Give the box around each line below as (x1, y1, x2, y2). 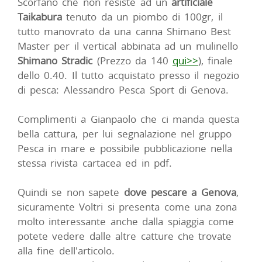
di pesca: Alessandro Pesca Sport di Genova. (18, 82, 229, 96)
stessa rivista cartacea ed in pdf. (18, 156, 172, 170)
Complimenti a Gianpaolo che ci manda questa (18, 112, 240, 126)
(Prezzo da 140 (96, 53, 173, 67)
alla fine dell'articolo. (18, 243, 115, 257)
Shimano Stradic (18, 53, 97, 67)
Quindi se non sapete (18, 185, 124, 199)
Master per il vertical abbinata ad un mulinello (18, 39, 238, 53)
